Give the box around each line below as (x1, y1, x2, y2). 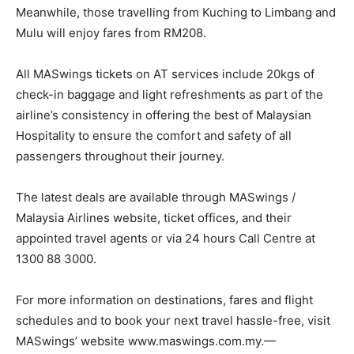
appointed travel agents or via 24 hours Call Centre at (16, 230, 315, 246)
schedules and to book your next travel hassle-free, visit (16, 312, 330, 328)
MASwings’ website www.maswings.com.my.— (16, 333, 276, 348)
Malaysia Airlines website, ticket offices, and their (16, 209, 292, 225)
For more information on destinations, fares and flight (16, 292, 313, 307)
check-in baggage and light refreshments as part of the (16, 86, 323, 102)
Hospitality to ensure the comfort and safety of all (16, 127, 292, 143)
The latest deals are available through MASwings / (16, 189, 296, 205)
